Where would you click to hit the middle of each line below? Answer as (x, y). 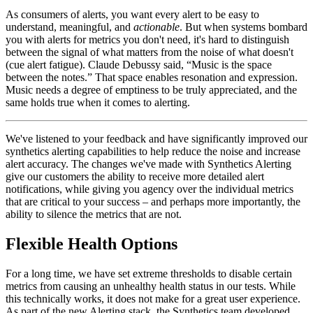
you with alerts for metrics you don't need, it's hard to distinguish (147, 40)
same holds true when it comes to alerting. (98, 103)
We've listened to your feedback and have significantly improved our (156, 139)
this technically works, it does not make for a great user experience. (153, 299)
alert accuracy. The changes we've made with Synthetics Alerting (148, 164)
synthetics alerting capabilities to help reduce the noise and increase (153, 152)
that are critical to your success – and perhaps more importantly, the (153, 202)
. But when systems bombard (243, 27)
